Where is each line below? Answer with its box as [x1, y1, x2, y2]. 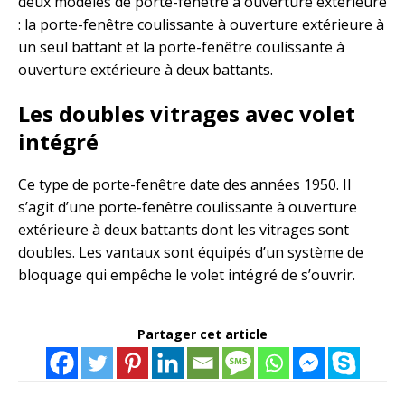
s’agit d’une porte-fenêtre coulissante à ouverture [18, 197, 357, 218]
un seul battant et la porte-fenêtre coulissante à [18, 37, 344, 58]
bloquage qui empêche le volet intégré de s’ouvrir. [18, 265, 355, 286]
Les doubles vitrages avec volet [18, 99, 355, 129]
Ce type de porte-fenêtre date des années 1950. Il [18, 174, 351, 195]
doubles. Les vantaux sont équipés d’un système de [18, 242, 363, 263]
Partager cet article [137, 325, 268, 344]
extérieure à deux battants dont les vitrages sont [18, 220, 349, 240]
